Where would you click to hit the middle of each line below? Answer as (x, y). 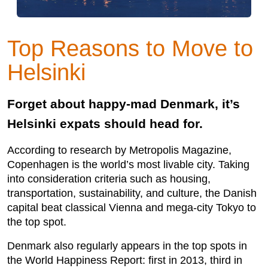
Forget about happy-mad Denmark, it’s (124, 103)
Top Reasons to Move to (130, 48)
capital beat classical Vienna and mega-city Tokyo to (132, 207)
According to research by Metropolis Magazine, (119, 150)
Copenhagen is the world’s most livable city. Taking (128, 164)
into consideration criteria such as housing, (109, 179)
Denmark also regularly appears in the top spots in (127, 246)
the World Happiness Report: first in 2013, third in (125, 260)
